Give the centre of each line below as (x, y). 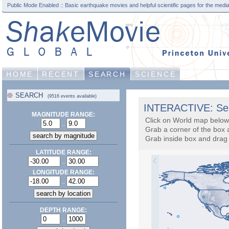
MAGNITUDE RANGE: (63, 114)
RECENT (61, 74)
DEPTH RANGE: (63, 210)
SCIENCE (155, 74)
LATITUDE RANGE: (63, 152)
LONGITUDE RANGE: (63, 172)
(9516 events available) (72, 96)
